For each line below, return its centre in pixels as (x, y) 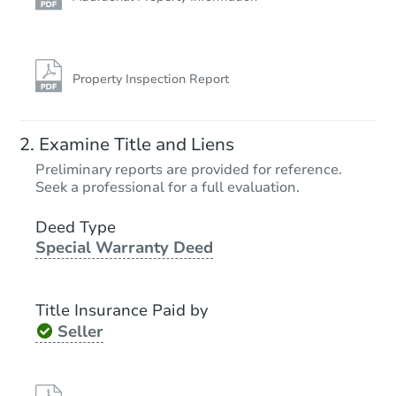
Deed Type (76, 228)
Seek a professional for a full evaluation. (168, 188)
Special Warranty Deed (124, 248)
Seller (80, 332)
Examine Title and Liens (137, 145)
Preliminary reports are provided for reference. (189, 170)
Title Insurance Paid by (122, 311)
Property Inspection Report (151, 80)
